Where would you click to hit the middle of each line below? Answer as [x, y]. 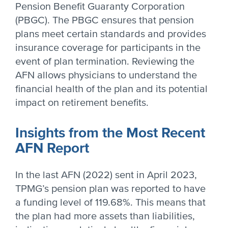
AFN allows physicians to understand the [106, 75]
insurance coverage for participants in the [108, 48]
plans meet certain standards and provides [111, 34]
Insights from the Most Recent [110, 133]
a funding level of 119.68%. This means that [110, 203]
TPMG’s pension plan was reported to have [110, 189]
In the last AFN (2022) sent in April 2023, [106, 175]
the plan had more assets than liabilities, [105, 216]
